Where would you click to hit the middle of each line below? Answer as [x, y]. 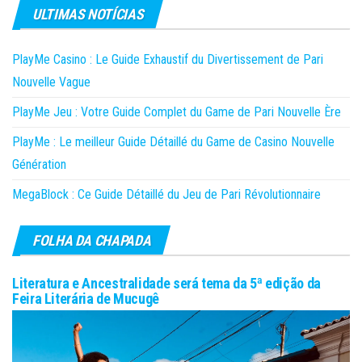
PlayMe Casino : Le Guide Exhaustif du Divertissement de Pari [168, 59]
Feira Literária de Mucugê [86, 298]
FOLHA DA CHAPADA [92, 240]
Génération [39, 164]
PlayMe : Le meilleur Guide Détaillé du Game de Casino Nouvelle [173, 141]
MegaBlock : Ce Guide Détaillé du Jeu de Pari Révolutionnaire [166, 194]
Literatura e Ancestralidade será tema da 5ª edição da [166, 283]
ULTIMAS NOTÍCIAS [88, 14]
